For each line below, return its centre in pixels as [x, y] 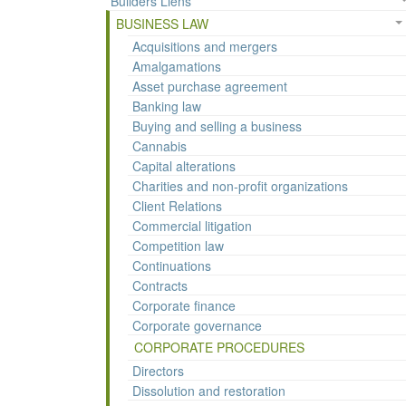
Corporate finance [184, 306]
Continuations [172, 266]
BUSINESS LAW [162, 24]
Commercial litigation [192, 226]
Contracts [160, 286]
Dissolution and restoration [209, 391]
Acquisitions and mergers [205, 47]
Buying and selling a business [217, 126]
